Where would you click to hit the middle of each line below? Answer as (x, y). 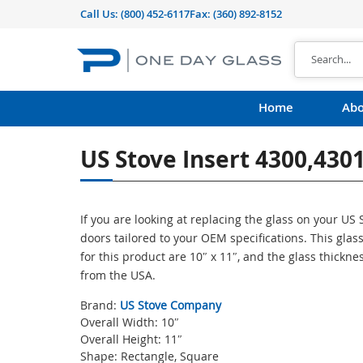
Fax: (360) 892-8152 (236, 14)
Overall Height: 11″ (131, 339)
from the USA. (118, 275)
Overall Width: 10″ (130, 322)
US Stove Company (171, 305)
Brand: (100, 305)
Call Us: (100, 14)
